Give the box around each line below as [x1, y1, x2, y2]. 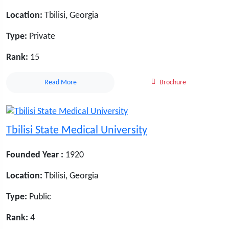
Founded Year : [6, 150, 63, 161]
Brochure [159, 78, 186, 86]
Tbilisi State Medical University [6, 125, 147, 137]
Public [27, 192, 51, 202]
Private [27, 31, 55, 41]
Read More [44, 78, 77, 86]
